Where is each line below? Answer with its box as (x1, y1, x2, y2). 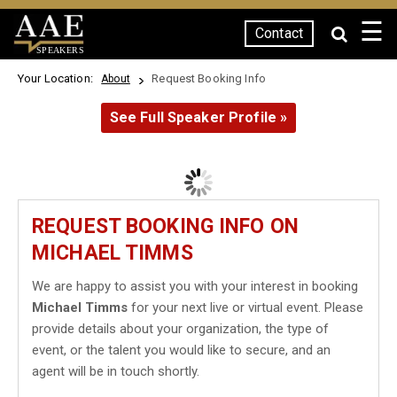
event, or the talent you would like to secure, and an (32, 342, 331, 358)
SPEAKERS (35, 44, 84, 55)
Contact (255, 25, 303, 42)
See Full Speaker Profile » (109, 109, 288, 126)
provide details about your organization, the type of (32, 321, 329, 337)
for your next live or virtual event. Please (128, 300, 363, 315)
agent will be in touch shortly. (32, 363, 199, 379)
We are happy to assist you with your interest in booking (32, 278, 358, 294)
